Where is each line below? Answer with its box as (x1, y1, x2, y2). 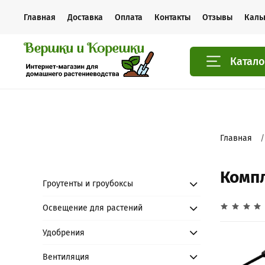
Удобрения (43, 227, 85, 238)
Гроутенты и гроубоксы (43, 179, 134, 189)
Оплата (115, 12, 143, 22)
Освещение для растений (43, 203, 143, 214)
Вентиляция (43, 251, 90, 262)
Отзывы (202, 12, 232, 22)
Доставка (67, 12, 103, 22)
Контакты (154, 12, 190, 22)
